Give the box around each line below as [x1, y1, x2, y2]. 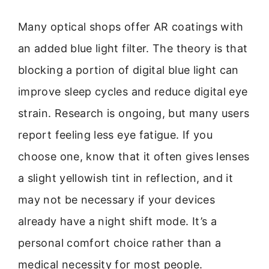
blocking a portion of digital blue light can [18, 63, 239, 76]
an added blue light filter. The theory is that [18, 41, 248, 55]
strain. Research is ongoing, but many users [18, 106, 250, 119]
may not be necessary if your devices [18, 193, 215, 206]
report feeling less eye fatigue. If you [18, 128, 213, 141]
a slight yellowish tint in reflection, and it [18, 171, 234, 184]
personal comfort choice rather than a [18, 236, 222, 249]
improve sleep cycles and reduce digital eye [18, 85, 248, 98]
